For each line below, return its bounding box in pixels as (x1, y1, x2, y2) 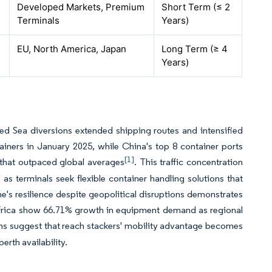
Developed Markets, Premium (17, 1, 145, 13)
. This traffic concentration (134, 156, 243, 168)
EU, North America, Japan (17, 43, 127, 55)
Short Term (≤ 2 (161, 1, 231, 13)
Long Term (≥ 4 (161, 43, 228, 55)
